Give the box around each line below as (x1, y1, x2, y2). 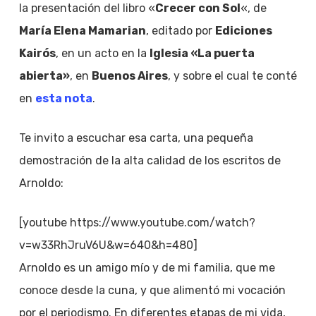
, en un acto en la (55, 47, 150, 60)
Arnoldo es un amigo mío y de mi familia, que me (18, 261, 275, 274)
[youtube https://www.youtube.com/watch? (18, 216, 255, 229)
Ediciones (214, 24, 272, 37)
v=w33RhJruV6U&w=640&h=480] (18, 238, 197, 252)
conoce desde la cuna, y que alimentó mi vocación (18, 284, 286, 297)
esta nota (35, 92, 92, 105)
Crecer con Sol (154, 1, 241, 15)
